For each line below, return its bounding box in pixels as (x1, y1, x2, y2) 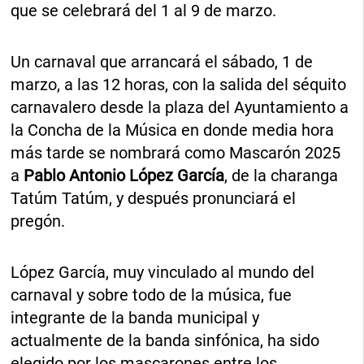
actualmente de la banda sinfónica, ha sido (11, 331, 320, 351)
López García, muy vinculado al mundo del (11, 262, 315, 283)
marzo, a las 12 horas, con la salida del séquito (11, 75, 347, 95)
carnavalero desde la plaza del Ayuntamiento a (11, 97, 349, 118)
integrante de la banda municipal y (11, 308, 260, 328)
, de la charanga (224, 166, 339, 186)
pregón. (11, 211, 66, 232)
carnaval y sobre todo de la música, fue (11, 285, 292, 305)
